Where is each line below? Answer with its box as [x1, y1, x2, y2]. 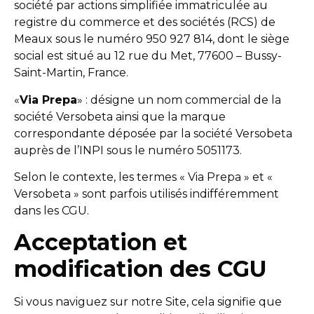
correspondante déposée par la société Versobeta [14, 126, 292, 140]
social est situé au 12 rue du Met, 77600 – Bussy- [14, 49, 282, 63]
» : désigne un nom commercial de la [77, 93, 281, 107]
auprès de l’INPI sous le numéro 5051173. [14, 143, 242, 157]
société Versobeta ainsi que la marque [14, 109, 226, 123]
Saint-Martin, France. [14, 66, 128, 80]
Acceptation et [14, 228, 187, 257]
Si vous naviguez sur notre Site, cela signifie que [14, 295, 282, 309]
